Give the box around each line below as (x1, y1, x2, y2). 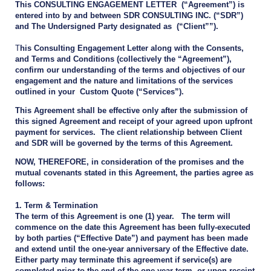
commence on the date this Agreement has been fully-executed (15, 223, 250, 232)
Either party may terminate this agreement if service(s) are (15, 255, 232, 265)
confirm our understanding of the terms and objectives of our (15, 65, 245, 75)
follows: (15, 179, 45, 189)
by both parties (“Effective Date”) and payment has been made (15, 233, 248, 243)
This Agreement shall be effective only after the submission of (15, 106, 247, 116)
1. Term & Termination (15, 201, 98, 211)
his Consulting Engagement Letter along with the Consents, (20, 44, 244, 53)
